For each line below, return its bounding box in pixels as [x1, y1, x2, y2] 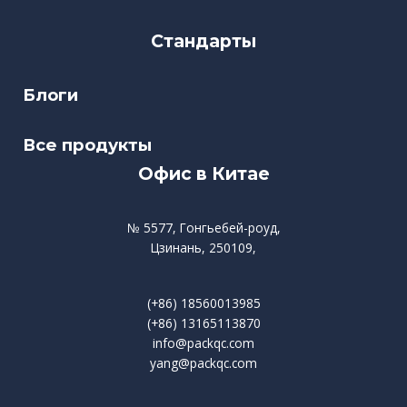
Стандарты [151, 29, 256, 52]
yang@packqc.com [150, 353, 257, 372]
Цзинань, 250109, [151, 239, 256, 257]
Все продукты [23, 134, 152, 156]
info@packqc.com [153, 333, 254, 352]
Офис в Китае [137, 163, 270, 185]
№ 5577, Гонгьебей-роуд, [126, 219, 281, 237]
